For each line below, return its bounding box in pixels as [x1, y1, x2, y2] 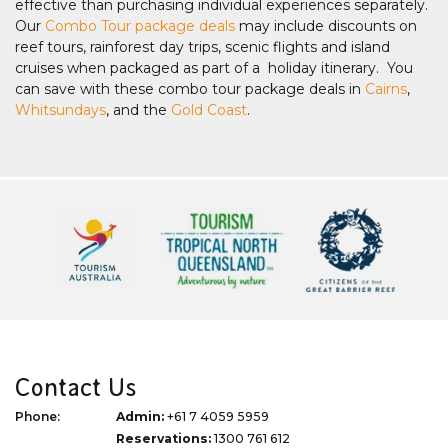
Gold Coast [171, 101, 247, 120]
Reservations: [116, 430, 211, 446]
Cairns [365, 80, 407, 99]
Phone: [15, 409, 60, 425]
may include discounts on [235, 17, 417, 36]
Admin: [116, 409, 164, 425]
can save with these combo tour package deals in [15, 80, 365, 99]
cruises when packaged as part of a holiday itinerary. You [15, 59, 413, 78]
